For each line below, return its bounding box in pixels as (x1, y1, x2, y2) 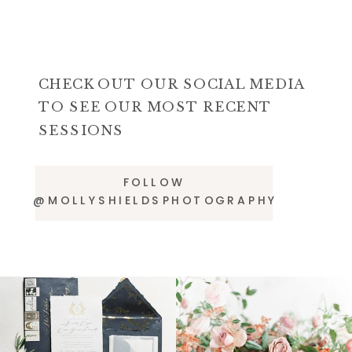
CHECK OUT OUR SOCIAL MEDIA (38, 75, 305, 93)
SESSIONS (38, 121, 124, 138)
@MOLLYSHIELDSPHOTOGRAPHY (33, 192, 277, 209)
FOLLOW (123, 174, 185, 192)
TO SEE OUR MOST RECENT (38, 98, 273, 115)
